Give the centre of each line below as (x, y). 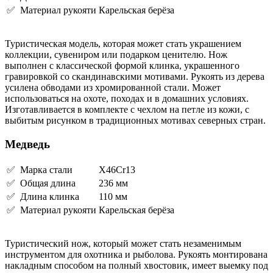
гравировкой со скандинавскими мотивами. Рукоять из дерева (135, 77)
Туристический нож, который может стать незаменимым (123, 243)
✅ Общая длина (41, 183)
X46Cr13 (117, 169)
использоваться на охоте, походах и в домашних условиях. (127, 99)
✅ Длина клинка (43, 196)
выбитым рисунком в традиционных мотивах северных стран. (135, 121)
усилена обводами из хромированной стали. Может (113, 88)
